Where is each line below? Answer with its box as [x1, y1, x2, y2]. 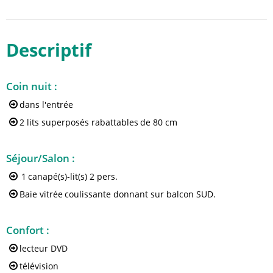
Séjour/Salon [6, 151, 72, 165]
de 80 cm [140, 116, 177, 128]
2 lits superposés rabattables [19, 116, 138, 128]
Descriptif [6, 38, 91, 62]
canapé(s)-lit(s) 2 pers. [28, 170, 118, 182]
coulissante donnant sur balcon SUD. [65, 188, 216, 200]
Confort [6, 223, 46, 237]
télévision [19, 260, 58, 272]
